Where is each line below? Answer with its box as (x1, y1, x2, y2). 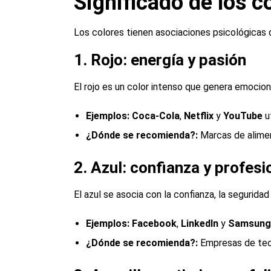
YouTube (223, 110, 263, 122)
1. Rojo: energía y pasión (74, 51, 246, 69)
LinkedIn (181, 218, 218, 229)
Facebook (132, 218, 177, 229)
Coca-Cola (132, 110, 180, 122)
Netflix (184, 110, 214, 122)
